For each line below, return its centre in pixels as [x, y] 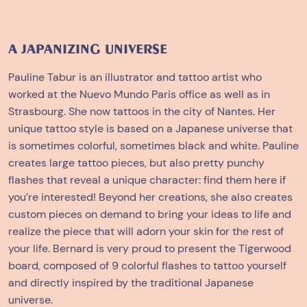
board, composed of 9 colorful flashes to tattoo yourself [147, 266]
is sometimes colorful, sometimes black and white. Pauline [153, 146]
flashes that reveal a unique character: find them [131, 180]
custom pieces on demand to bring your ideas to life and [150, 214]
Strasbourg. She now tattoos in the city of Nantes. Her [142, 112]
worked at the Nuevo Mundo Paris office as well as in [139, 95]
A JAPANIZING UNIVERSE [88, 49]
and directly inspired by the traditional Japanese [131, 283]
